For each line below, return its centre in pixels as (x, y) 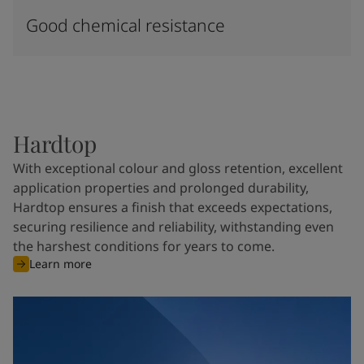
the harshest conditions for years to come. (144, 246)
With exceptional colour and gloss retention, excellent (178, 168)
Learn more (61, 264)
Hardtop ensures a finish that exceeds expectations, (173, 207)
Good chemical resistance (126, 25)
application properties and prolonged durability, (161, 188)
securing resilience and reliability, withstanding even (173, 227)
